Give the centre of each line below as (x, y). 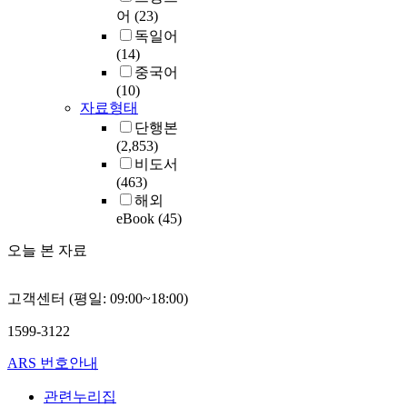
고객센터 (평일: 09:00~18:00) (98, 299)
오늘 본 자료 (47, 251)
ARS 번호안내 (53, 363)
